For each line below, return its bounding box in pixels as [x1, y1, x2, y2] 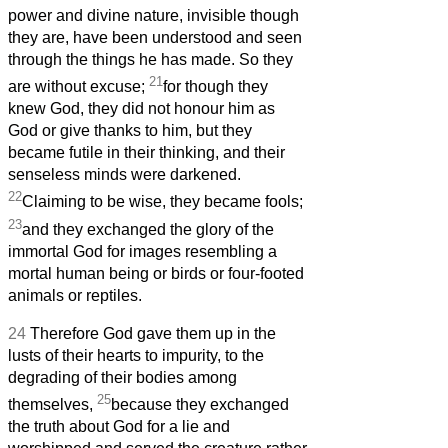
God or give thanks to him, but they [8, 122, 252, 140]
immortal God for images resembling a [8, 243, 277, 261]
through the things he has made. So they [8, 51, 293, 69]
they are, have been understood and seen [8, 29, 302, 47]
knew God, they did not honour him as [8, 100, 275, 118]
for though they [163, 78, 268, 96]
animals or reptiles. [8, 287, 142, 305]
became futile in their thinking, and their [8, 144, 285, 162]
